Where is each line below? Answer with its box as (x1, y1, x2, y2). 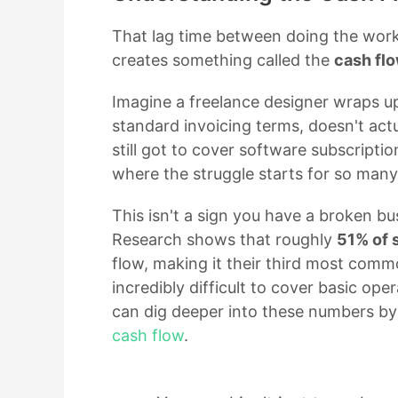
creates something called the (112, 51, 334, 70)
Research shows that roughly (112, 230, 337, 250)
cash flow (112, 326, 184, 346)
